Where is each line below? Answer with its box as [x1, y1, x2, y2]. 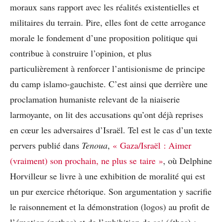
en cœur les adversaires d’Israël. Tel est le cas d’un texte [10, 123, 212, 136]
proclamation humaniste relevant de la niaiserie [10, 93, 180, 105]
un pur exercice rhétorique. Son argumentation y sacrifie [10, 185, 212, 197]
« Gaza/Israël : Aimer [112, 139, 191, 151]
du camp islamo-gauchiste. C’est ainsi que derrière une [10, 77, 208, 90]
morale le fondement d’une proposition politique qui [10, 31, 198, 44]
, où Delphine [163, 154, 212, 166]
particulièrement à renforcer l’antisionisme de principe [10, 62, 205, 74]
